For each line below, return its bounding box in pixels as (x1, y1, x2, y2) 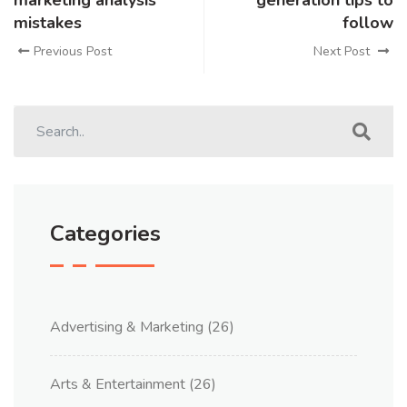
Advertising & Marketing (50, 317, 203, 337)
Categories (50, 219, 161, 248)
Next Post (313, 43, 373, 60)
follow (342, 12, 393, 34)
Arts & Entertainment (50, 374, 185, 394)
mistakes (14, 12, 82, 34)
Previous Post (34, 43, 112, 60)
